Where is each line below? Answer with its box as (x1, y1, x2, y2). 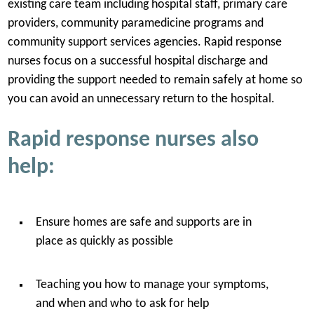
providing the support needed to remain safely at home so (7, 74, 303, 86)
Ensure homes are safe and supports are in (35, 216, 252, 228)
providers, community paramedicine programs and (7, 17, 264, 29)
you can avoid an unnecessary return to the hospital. (7, 93, 278, 105)
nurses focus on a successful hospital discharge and (7, 55, 268, 67)
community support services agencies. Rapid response (7, 36, 282, 48)
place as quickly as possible (35, 235, 173, 247)
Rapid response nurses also (7, 129, 259, 152)
